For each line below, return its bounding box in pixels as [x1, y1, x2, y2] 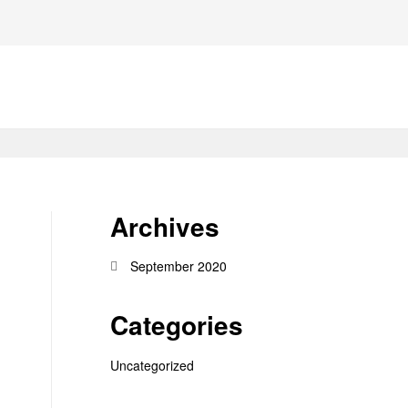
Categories [110, 306, 243, 344]
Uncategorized [110, 355, 194, 374]
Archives [110, 208, 219, 246]
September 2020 [129, 257, 227, 276]
